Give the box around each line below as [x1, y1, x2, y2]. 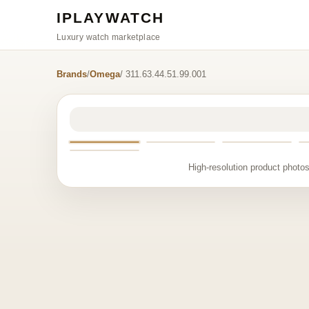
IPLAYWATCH [57, 9, 164, 26]
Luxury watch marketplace [57, 32, 161, 42]
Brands [57, 69, 87, 79]
